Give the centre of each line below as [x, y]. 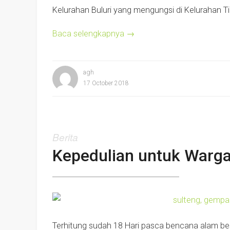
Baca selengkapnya [89, 33]
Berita [65, 137]
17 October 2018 [106, 83]
